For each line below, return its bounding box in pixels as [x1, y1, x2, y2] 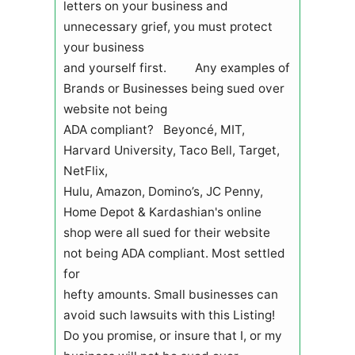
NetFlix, [63, 162, 108, 178]
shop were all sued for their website [63, 224, 270, 240]
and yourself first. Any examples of [63, 59, 290, 75]
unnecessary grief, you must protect [63, 18, 273, 34]
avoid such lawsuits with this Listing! [63, 307, 281, 323]
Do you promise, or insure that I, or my [63, 327, 282, 343]
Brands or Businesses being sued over [63, 80, 284, 96]
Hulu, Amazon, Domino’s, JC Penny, [63, 183, 263, 199]
